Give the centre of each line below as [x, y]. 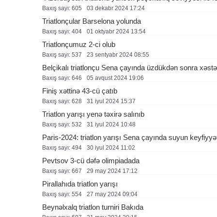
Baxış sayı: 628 [62, 101]
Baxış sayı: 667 [62, 171]
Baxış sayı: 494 [62, 147]
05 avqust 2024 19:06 [115, 78]
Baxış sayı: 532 [62, 124]
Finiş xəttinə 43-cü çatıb [80, 91]
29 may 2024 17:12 [112, 171]
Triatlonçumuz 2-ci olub [79, 44]
